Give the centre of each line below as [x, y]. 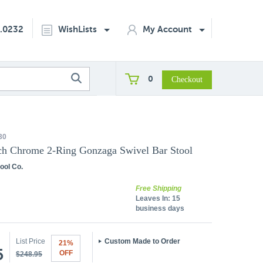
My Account [168, 29]
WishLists [79, 29]
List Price [31, 241]
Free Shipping [159, 188]
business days [160, 208]
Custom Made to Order [142, 241]
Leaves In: [153, 198]
